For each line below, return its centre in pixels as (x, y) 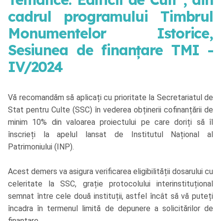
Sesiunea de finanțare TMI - (110, 50)
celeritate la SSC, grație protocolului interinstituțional (110, 184)
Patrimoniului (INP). (41, 147)
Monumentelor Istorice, (110, 33)
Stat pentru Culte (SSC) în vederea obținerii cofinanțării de (110, 110)
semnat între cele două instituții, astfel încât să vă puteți (110, 196)
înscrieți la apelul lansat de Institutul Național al (110, 135)
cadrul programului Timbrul (110, 17)
